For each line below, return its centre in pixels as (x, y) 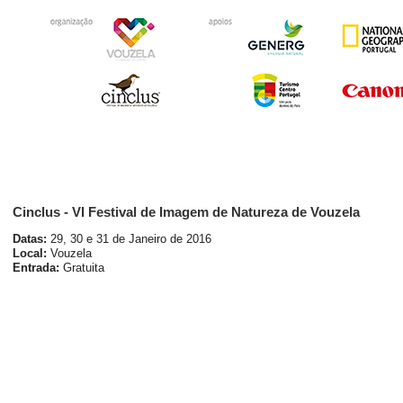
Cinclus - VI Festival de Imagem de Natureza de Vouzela (186, 212)
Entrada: (36, 268)
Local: (30, 253)
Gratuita (82, 268)
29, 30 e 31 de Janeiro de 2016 (129, 239)
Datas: (30, 239)
